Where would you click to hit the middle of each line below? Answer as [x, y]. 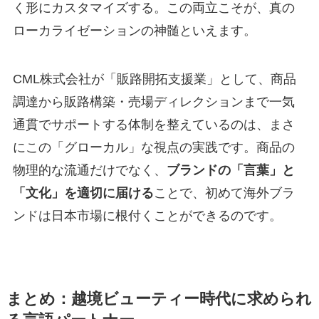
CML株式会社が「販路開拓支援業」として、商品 [154, 79]
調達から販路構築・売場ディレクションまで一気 [153, 101]
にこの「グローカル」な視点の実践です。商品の [153, 147]
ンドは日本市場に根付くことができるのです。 [147, 215]
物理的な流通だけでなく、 [89, 170]
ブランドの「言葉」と [230, 170]
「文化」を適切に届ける [83, 193]
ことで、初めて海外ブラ [224, 193]
